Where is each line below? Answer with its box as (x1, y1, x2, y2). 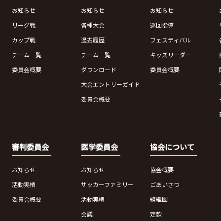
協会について (149, 142, 194, 152)
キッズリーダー (149, 50, 191, 59)
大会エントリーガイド (80, 80, 140, 89)
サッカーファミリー (80, 180, 134, 189)
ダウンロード (80, 65, 116, 74)
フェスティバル (149, 36, 191, 44)
